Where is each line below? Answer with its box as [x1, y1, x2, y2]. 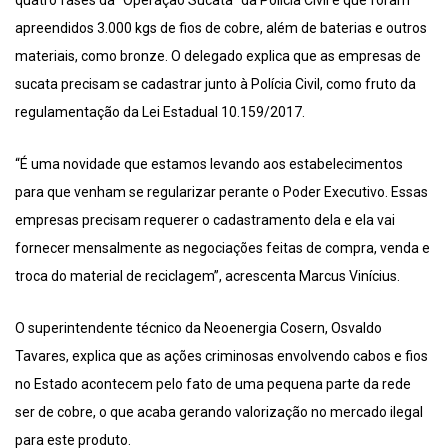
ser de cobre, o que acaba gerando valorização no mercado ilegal [15, 404, 423, 421]
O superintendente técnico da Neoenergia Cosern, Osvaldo [15, 320, 382, 337]
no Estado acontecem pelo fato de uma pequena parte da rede [15, 376, 411, 393]
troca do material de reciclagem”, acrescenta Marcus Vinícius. [15, 268, 400, 285]
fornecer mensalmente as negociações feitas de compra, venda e [15, 240, 430, 257]
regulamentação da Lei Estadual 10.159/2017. [15, 104, 305, 121]
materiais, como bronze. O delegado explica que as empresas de [15, 48, 421, 65]
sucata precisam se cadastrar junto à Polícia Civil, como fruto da [15, 76, 416, 93]
